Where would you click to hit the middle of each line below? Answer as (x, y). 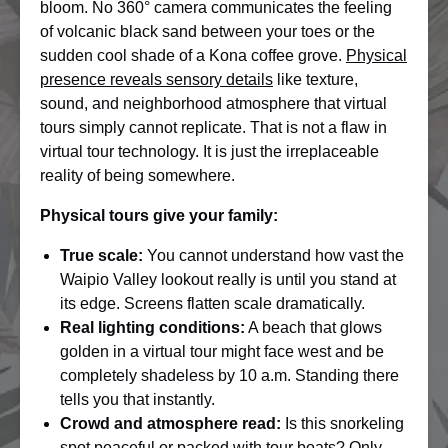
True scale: (101, 255)
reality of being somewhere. (137, 175)
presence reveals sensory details (156, 79)
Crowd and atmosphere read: (170, 423)
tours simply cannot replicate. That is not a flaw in (213, 127)
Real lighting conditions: (152, 327)
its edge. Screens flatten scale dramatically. (212, 303)
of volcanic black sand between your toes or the (207, 31)
